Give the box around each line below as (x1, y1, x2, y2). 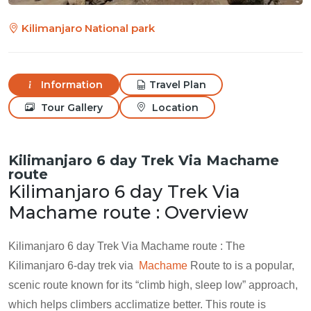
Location (149, 101, 199, 114)
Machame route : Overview (8, 201, 249, 223)
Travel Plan (149, 78, 206, 92)
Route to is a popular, (187, 259, 294, 271)
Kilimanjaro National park (19, 22, 155, 35)
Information (38, 78, 103, 92)
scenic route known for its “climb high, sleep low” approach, (8, 278, 298, 291)
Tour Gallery (38, 101, 103, 114)
